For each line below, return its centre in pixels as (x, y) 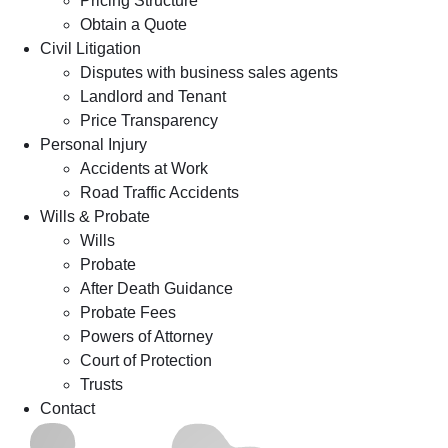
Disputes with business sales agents (209, 72)
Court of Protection (146, 360)
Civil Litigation (90, 48)
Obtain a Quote (133, 24)
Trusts (101, 384)
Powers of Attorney (146, 336)
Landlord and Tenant (153, 96)
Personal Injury (93, 144)
